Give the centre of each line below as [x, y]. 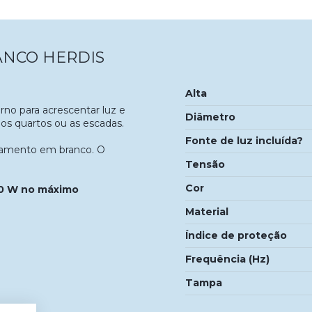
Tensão [205, 164]
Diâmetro [210, 117]
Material [207, 211]
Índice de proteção [236, 235]
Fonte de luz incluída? [244, 140]
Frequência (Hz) [227, 259]
